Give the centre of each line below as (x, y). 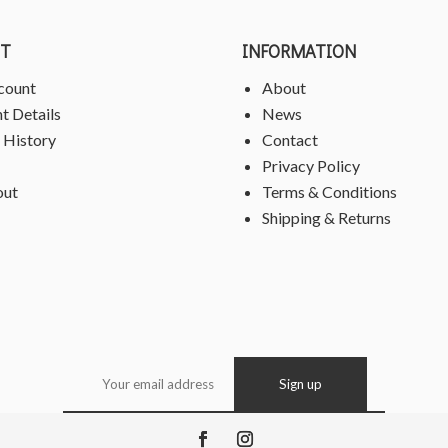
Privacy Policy (311, 166)
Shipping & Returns (327, 218)
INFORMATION (299, 51)
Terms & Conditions (330, 192)
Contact (290, 140)
